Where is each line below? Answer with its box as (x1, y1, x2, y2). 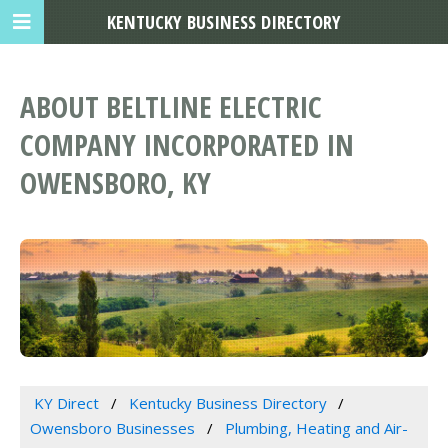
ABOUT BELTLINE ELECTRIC (20, 87, 322, 127)
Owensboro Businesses (30, 418, 195, 439)
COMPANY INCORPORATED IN (20, 125, 354, 165)
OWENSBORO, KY (20, 163, 211, 203)
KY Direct (33, 393, 99, 414)
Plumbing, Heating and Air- (224, 418, 408, 439)
